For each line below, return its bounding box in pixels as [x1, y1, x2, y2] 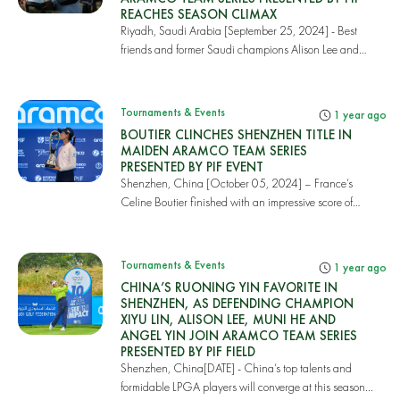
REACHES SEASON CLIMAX [120, 5, 277, 22]
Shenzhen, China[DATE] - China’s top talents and [120, 360, 352, 376]
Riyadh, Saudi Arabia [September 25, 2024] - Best [120, 22, 357, 38]
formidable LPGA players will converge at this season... [120, 379, 373, 395]
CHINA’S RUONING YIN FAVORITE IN [120, 279, 337, 296]
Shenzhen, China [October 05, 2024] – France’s [120, 175, 353, 191]
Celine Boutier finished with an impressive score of [120, 194, 353, 210]
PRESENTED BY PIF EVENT [120, 158, 263, 175]
